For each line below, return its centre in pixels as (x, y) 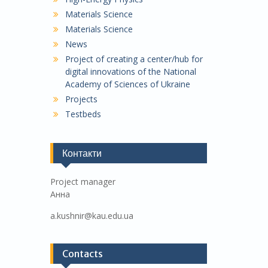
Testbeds (83, 114)
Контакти (82, 153)
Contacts (82, 254)
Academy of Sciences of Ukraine (127, 84)
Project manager (83, 182)
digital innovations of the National (130, 71)
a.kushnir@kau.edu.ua (92, 216)
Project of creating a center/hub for (134, 59)
